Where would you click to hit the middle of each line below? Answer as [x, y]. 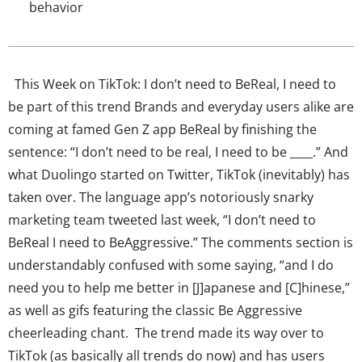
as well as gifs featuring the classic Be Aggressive [155, 310]
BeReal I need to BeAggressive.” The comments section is [181, 242]
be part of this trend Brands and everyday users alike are [181, 106]
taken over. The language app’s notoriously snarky [161, 197]
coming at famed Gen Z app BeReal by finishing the [162, 129]
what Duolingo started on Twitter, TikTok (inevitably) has [179, 174]
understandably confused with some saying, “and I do [171, 265]
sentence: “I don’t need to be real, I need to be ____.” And [178, 152]
